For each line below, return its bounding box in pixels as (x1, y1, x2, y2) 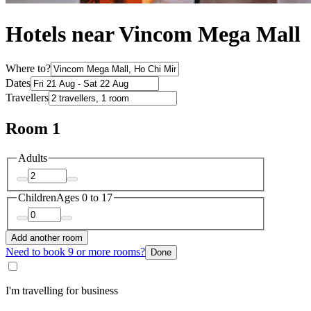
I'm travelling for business (6, 285, 118, 297)
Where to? (6, 62, 51, 75)
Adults (18, 152, 47, 165)
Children (18, 191, 56, 203)
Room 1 (6, 119, 60, 138)
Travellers (6, 92, 49, 104)
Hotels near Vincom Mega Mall (6, 21, 301, 47)
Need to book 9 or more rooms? (6, 246, 145, 258)
